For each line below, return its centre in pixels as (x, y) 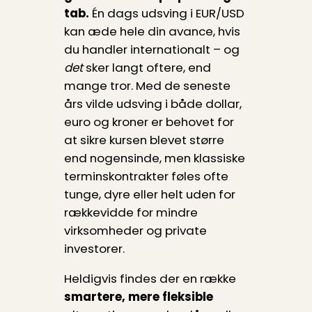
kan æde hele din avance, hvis (152, 32)
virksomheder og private (135, 231)
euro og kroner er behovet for (149, 122)
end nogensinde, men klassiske (154, 158)
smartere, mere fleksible (138, 297)
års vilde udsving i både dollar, (153, 104)
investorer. (94, 249)
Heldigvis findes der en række (150, 279)
